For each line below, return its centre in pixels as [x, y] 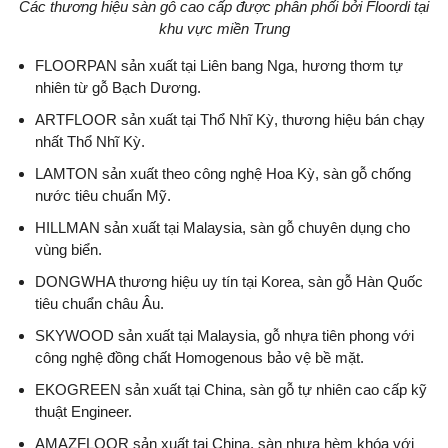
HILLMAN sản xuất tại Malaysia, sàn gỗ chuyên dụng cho [222, 227]
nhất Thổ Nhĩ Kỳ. [90, 141]
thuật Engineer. [83, 411]
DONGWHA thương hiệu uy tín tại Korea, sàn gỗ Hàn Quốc [229, 281]
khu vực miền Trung [224, 28]
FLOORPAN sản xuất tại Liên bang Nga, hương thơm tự [219, 65]
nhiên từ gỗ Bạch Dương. [118, 87]
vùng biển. [68, 249]
